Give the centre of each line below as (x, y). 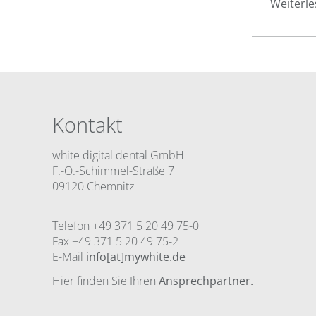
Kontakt (87, 124)
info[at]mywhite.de (136, 256)
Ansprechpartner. (206, 280)
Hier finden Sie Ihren (105, 280)
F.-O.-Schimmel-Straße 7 (113, 170)
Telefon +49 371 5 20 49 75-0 (126, 225)
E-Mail (69, 256)
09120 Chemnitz (93, 186)
